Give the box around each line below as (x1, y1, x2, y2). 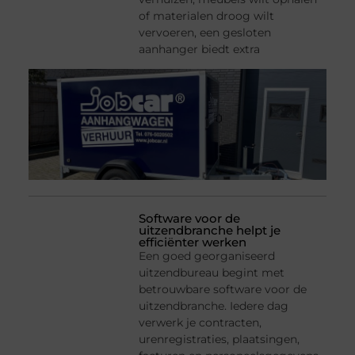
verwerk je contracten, (139, 315, 262, 330)
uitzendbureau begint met (139, 265, 285, 281)
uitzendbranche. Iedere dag (139, 299, 289, 314)
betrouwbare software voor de (139, 282, 307, 297)
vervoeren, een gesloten (139, 25, 272, 40)
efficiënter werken (139, 235, 247, 250)
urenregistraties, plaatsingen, (139, 332, 300, 347)
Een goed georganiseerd (139, 249, 276, 264)
